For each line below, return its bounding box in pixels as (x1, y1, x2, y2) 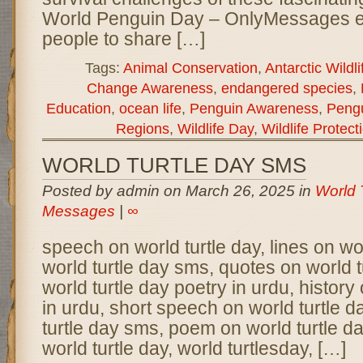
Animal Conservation (122, 59, 258, 76)
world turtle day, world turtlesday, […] (41, 338, 346, 359)
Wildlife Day (177, 120, 254, 137)
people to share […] (41, 28, 205, 49)
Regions (115, 120, 169, 137)
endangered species (220, 79, 352, 96)
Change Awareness (86, 79, 213, 96)
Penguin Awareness (189, 100, 318, 117)
